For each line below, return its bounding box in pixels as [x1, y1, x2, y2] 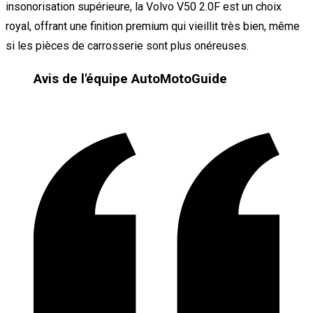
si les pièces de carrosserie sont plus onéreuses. [6, 38, 249, 52]
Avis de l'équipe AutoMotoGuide [34, 71, 227, 87]
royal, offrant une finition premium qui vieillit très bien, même [6, 19, 300, 33]
